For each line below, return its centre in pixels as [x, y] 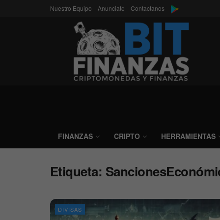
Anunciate [111, 8]
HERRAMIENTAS [188, 136]
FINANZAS [75, 136]
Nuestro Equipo [71, 8]
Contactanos [148, 8]
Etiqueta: [78, 171]
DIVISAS [70, 209]
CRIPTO [127, 136]
